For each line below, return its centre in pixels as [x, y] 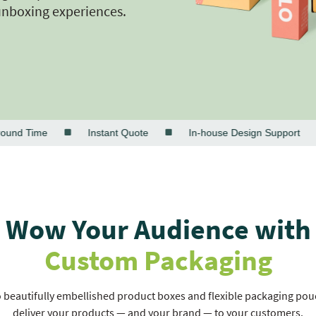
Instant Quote [92, 132]
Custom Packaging [158, 260]
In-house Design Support [218, 132]
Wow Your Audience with [158, 229]
